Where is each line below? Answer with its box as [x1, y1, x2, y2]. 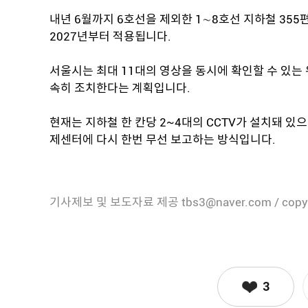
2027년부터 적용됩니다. [49, 30, 171, 43]
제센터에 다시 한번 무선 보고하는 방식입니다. [49, 133, 276, 146]
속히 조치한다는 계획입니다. [49, 81, 190, 95]
